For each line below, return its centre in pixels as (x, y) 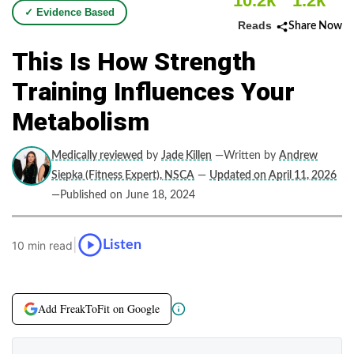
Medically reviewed (97, 156)
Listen (122, 245)
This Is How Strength (134, 62)
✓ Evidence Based (70, 12)
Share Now (315, 26)
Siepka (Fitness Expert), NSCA (123, 175)
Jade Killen (186, 156)
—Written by (245, 156)
